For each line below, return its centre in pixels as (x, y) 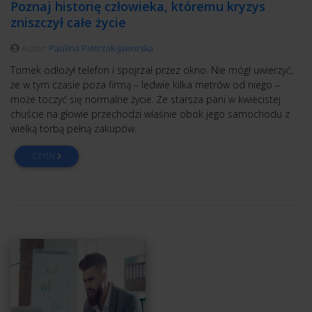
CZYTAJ (45, 156)
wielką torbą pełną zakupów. (73, 129)
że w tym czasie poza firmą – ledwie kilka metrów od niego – (145, 85)
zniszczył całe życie (68, 23)
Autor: (34, 48)
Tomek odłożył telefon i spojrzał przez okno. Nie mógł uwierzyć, (152, 70)
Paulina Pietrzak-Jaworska (101, 48)
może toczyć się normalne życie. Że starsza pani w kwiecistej (146, 100)
